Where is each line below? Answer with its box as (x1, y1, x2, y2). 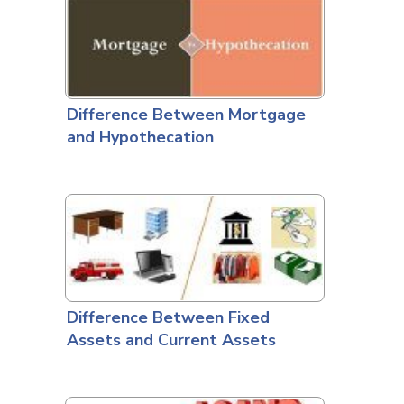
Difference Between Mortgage (66, 104, 306, 125)
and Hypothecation (66, 126, 214, 148)
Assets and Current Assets (66, 329, 276, 351)
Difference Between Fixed (66, 307, 270, 328)
